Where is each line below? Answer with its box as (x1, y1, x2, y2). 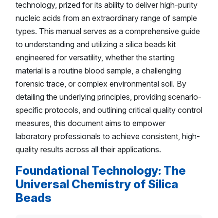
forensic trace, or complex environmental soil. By (16, 79, 186, 89)
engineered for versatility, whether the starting (16, 53, 175, 63)
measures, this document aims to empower (16, 118, 165, 128)
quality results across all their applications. (16, 145, 161, 155)
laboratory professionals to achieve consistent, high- (16, 131, 200, 142)
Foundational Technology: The (16, 163, 186, 178)
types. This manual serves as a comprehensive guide (16, 26, 200, 36)
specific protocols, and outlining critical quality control (16, 105, 202, 115)
